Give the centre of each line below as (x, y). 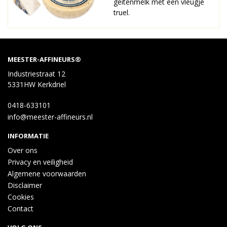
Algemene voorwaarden (47, 174)
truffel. (122, 12)
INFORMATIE (28, 136)
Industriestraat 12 (36, 74)
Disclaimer (25, 185)
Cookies (21, 197)
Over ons (23, 150)
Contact (21, 209)
